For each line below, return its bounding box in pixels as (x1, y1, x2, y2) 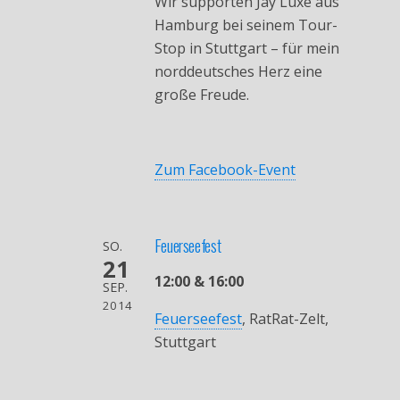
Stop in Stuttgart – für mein (154, 38, 339, 59)
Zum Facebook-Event (154, 160, 296, 180)
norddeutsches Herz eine (154, 62, 322, 82)
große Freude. (154, 85, 249, 105)
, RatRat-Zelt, (241, 309, 329, 329)
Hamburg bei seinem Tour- (154, 15, 337, 36)
